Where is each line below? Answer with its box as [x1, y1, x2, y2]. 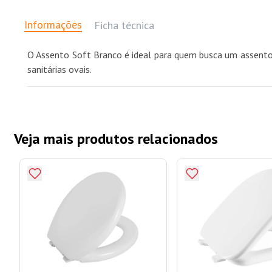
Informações [24, 18, 82, 32]
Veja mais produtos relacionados [14, 129, 218, 148]
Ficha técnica [94, 18, 154, 33]
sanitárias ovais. [27, 63, 92, 75]
